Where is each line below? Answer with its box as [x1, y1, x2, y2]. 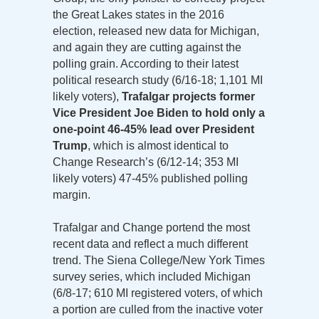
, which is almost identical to [88, 139, 229, 152]
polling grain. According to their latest [53, 57, 239, 70]
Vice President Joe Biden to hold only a [53, 106, 265, 119]
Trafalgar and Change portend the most [53, 221, 250, 234]
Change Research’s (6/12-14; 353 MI [53, 155, 239, 168]
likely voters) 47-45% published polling [53, 172, 248, 184]
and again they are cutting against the [53, 41, 241, 53]
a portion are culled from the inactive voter [53, 303, 263, 315]
